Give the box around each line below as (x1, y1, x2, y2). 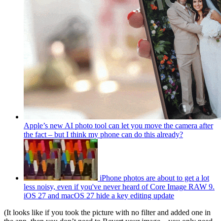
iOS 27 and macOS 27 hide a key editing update (24, 191, 174, 200)
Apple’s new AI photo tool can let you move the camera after (24, 121, 213, 130)
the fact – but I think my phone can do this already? (24, 130, 183, 139)
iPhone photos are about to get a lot (100, 174, 209, 183)
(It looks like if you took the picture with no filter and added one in (4, 208, 211, 217)
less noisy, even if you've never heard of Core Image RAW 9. (24, 183, 215, 191)
